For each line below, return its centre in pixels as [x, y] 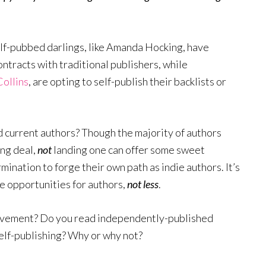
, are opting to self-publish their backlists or [127, 81]
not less [143, 184]
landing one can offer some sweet [129, 150]
